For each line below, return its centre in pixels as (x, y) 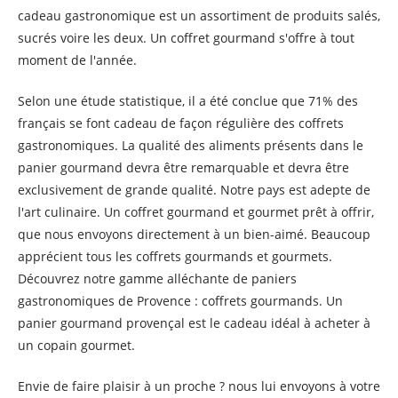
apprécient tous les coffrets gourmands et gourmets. (175, 256)
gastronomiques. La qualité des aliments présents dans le (191, 145)
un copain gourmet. (76, 345)
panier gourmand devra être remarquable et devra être (183, 167)
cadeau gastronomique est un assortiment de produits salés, (199, 16)
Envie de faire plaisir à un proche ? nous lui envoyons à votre (199, 386)
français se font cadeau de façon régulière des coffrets (181, 123)
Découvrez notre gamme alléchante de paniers (157, 279)
